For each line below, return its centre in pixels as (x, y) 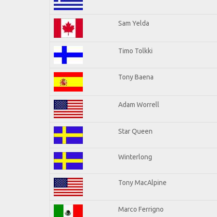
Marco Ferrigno (141, 209)
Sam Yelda (134, 23)
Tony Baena (136, 77)
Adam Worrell (139, 104)
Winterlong (135, 157)
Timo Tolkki (135, 51)
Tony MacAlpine (142, 182)
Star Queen (135, 131)
